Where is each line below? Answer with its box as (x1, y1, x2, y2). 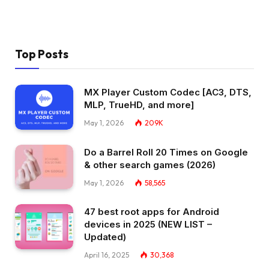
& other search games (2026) (84, 159, 216, 171)
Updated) (84, 231, 126, 243)
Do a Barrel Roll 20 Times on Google (84, 146, 248, 158)
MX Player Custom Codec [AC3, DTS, (84, 86, 252, 98)
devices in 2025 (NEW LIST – (84, 219, 212, 231)
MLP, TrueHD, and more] (84, 99, 194, 111)
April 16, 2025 (84, 250, 129, 260)
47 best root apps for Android (84, 206, 219, 218)
